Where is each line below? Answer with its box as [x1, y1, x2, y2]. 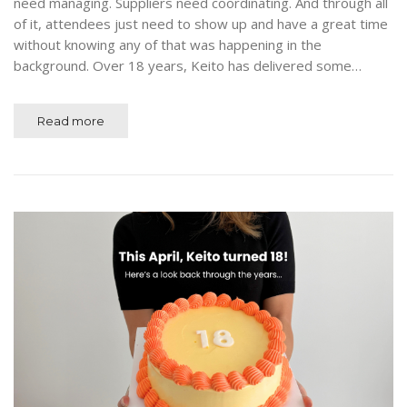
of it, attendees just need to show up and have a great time [14, 15, 388, 34]
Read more [37, 114, 104, 129]
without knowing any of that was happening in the [14, 35, 322, 55]
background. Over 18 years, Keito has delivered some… [14, 56, 362, 75]
